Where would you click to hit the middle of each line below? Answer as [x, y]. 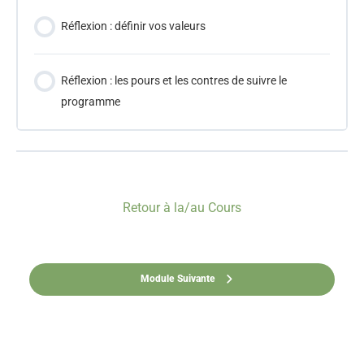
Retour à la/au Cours [182, 207]
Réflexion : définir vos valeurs [134, 26]
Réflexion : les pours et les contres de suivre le [174, 80]
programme [91, 102]
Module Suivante [178, 279]
